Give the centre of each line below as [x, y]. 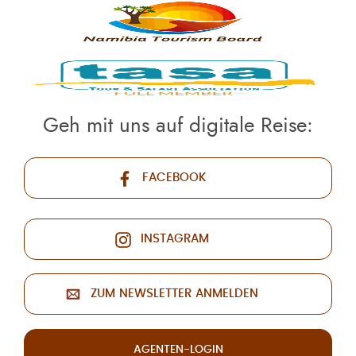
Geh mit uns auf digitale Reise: [178, 125]
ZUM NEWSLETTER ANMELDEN [174, 293]
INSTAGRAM [174, 238]
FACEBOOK [174, 177]
